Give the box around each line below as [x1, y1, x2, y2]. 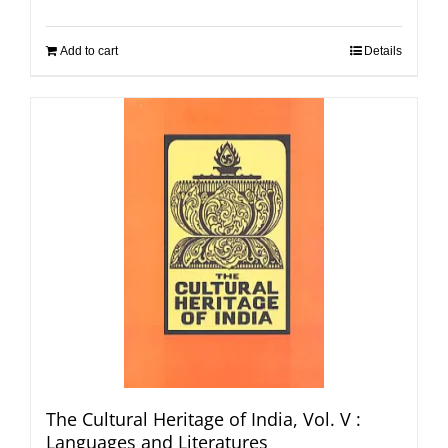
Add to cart [60, 43, 118, 58]
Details [364, 43, 402, 58]
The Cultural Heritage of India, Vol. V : [46, 406, 361, 431]
